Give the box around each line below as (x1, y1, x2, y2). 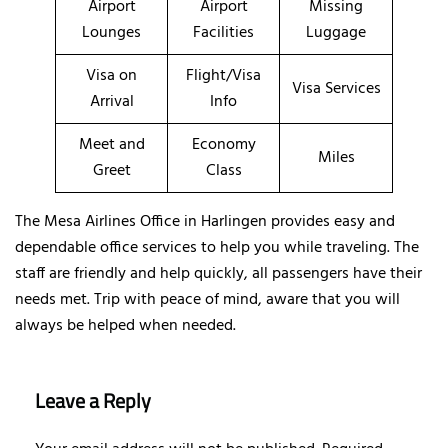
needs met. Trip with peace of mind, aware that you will (15, 286, 400, 313)
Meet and (78, 131, 145, 158)
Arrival (89, 88, 134, 115)
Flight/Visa (186, 62, 261, 89)
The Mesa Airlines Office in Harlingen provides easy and (15, 208, 395, 235)
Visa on (86, 62, 137, 89)
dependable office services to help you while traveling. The (15, 234, 419, 261)
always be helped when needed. (15, 312, 236, 339)
